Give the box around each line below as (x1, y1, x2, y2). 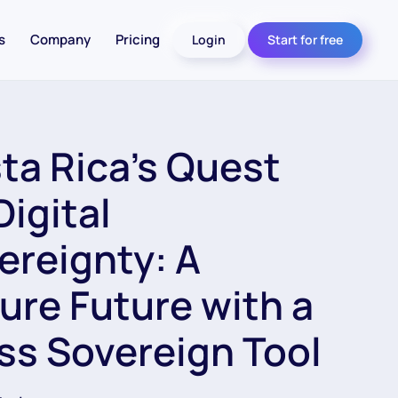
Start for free (267, 31, 343, 48)
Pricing (115, 30, 160, 49)
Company (30, 30, 91, 49)
